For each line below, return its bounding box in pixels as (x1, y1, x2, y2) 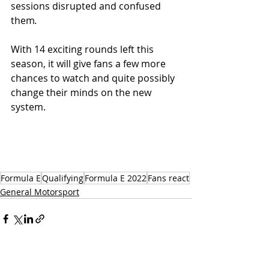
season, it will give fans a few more (11, 57, 168, 70)
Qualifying (42, 172, 83, 184)
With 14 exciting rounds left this (11, 43, 156, 56)
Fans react (148, 172, 189, 184)
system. (11, 100, 46, 113)
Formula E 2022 (85, 172, 147, 184)
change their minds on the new (11, 86, 154, 99)
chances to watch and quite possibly (11, 71, 177, 85)
